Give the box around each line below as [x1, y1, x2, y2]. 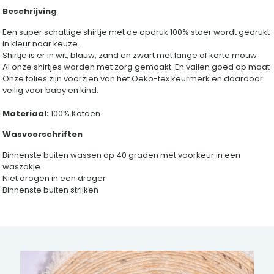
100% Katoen [51, 108, 101, 120]
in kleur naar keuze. [2, 38, 80, 50]
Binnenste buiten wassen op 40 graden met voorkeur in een [2, 149, 241, 161]
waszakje [2, 161, 41, 173]
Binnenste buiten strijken [2, 184, 99, 196]
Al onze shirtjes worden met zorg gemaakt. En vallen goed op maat [2, 61, 270, 73]
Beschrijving [2, 6, 57, 18]
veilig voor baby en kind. [2, 84, 99, 97]
